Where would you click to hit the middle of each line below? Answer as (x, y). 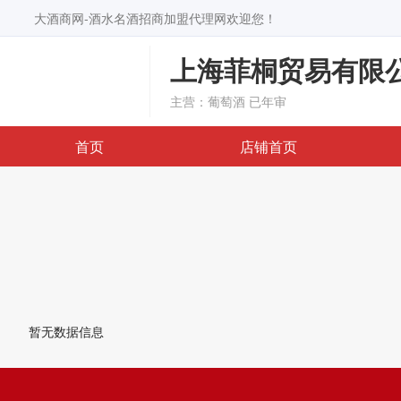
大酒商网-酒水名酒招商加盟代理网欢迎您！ (155, 18)
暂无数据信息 (66, 331)
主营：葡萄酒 (208, 101)
